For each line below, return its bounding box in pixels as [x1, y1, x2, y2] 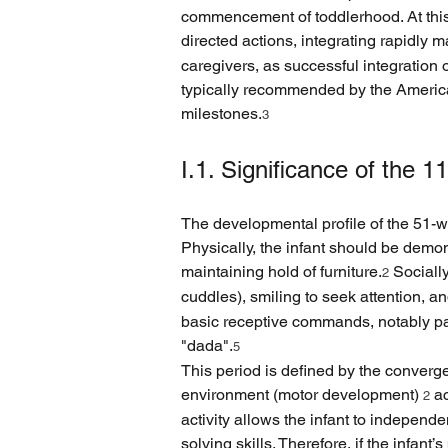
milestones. [181, 104, 262, 123]
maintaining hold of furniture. [181, 262, 382, 281]
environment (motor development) [181, 385, 423, 404]
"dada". [181, 336, 233, 355]
